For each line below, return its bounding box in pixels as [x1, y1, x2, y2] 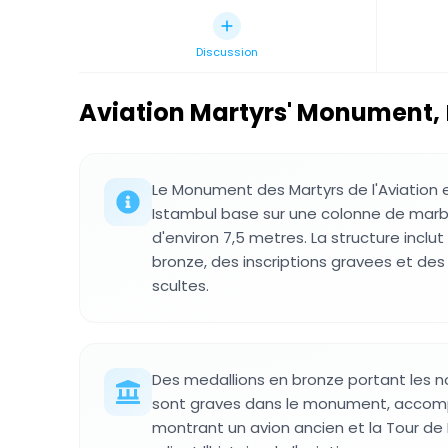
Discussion [196, 44, 259, 60]
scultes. [152, 275, 209, 296]
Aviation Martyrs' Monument [79, 96, 433, 129]
